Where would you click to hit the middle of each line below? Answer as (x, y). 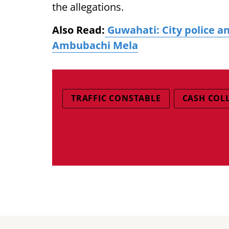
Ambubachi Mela (95, 45)
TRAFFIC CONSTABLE (116, 98)
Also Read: (78, 30)
